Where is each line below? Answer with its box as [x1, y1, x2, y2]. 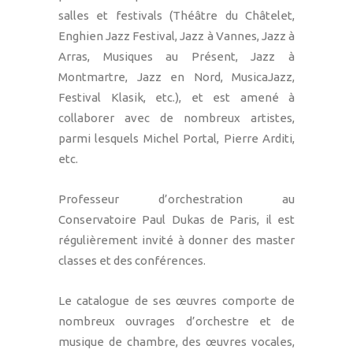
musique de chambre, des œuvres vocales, [58, 335, 295, 348]
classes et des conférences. [58, 254, 206, 267]
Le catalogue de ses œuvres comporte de [58, 294, 295, 307]
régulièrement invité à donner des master [58, 233, 295, 247]
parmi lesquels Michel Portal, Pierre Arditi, [58, 132, 295, 145]
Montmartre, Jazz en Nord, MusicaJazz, [58, 70, 295, 84]
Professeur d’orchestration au [58, 192, 295, 206]
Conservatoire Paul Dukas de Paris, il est [58, 213, 295, 226]
